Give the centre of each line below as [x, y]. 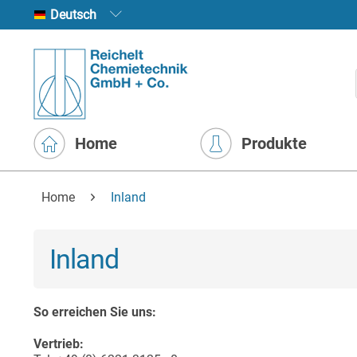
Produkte [275, 143]
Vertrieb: [59, 344]
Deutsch [127, 15]
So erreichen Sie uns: [95, 312]
